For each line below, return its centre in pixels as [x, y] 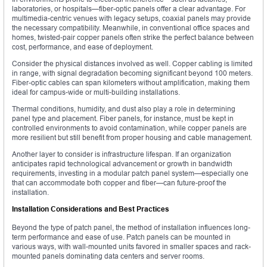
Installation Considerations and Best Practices [91, 209]
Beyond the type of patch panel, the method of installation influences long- [131, 227]
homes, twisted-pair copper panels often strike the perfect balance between [133, 37]
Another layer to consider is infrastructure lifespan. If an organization [122, 154]
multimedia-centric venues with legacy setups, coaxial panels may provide [131, 18]
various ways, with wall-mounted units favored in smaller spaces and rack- [131, 246]
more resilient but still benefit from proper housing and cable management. [132, 137]
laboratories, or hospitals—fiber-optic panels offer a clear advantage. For [129, 8]
